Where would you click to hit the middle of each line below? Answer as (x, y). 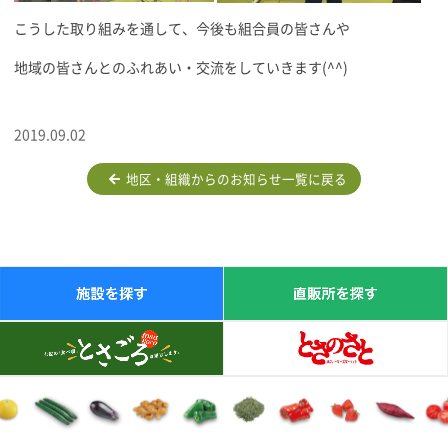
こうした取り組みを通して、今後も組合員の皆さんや (182, 28)
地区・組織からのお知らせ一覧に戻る (233, 179)
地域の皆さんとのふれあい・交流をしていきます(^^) (181, 67)
